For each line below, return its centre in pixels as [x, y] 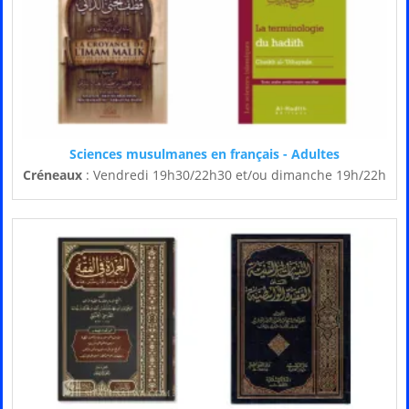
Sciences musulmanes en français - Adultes [204, 154]
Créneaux [52, 175]
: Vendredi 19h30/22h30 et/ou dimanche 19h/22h [234, 175]
